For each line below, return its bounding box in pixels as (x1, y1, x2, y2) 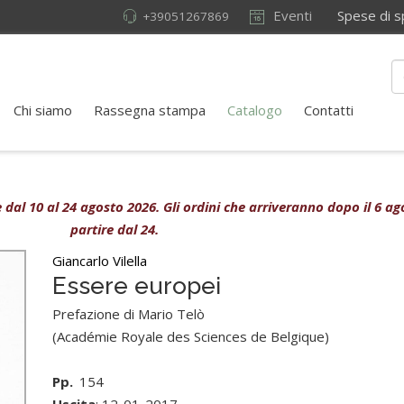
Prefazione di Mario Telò (52, 305, 206, 323)
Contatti (304, 101, 353, 119)
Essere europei (52, 272, 222, 299)
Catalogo (227, 101, 282, 119)
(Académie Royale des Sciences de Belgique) (52, 327, 330, 345)
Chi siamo (14, 101, 72, 119)
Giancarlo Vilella (52, 252, 148, 270)
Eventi (270, 6, 312, 24)
